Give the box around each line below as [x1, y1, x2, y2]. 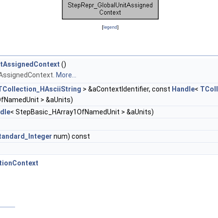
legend [103, 24, 117, 30]
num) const [52, 132, 90, 141]
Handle [172, 85, 195, 93]
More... [56, 71, 76, 79]
